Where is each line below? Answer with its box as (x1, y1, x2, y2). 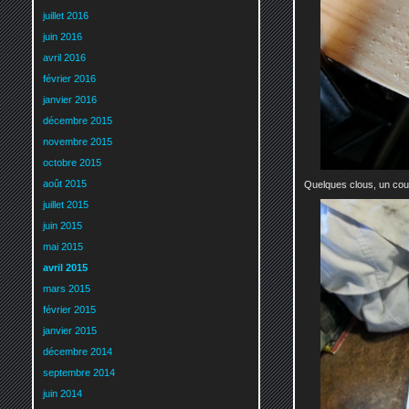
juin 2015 (43, 220, 82, 232)
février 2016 (43, 73, 96, 85)
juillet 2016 (43, 10, 89, 22)
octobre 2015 (43, 157, 101, 169)
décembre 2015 (43, 115, 112, 127)
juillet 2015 (43, 199, 89, 211)
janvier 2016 (43, 94, 97, 106)
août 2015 (43, 178, 87, 190)
